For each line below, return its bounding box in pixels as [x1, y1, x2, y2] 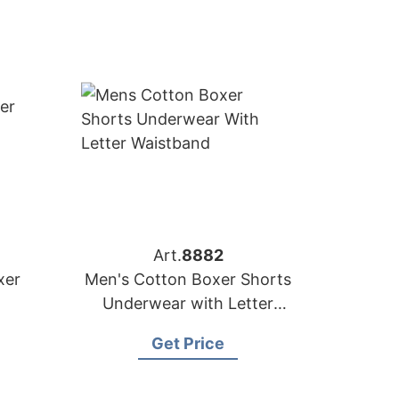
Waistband [148, 318, 228, 337]
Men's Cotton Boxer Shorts [85, 270, 291, 289]
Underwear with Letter [102, 294, 273, 313]
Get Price [151, 334, 224, 353]
